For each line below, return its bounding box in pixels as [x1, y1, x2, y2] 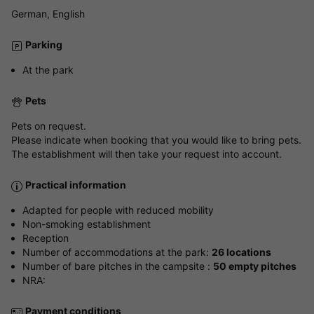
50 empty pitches [213, 260, 296, 273]
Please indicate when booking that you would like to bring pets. [11, 134, 301, 146]
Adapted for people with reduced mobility [22, 204, 214, 217]
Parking [25, 39, 62, 51]
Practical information [25, 179, 126, 191]
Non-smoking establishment [22, 218, 151, 231]
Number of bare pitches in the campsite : [22, 260, 213, 273]
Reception [22, 232, 69, 245]
